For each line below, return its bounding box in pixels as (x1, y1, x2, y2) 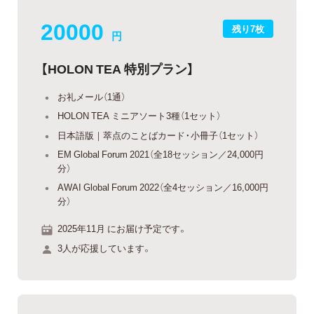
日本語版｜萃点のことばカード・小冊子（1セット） (57, 128, 259, 142)
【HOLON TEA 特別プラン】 (41, 58, 194, 78)
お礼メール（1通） (57, 89, 125, 103)
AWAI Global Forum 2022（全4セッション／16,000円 (57, 179, 268, 193)
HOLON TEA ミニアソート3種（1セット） (57, 109, 221, 123)
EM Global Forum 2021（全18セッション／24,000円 (57, 147, 264, 161)
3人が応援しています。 (57, 240, 151, 254)
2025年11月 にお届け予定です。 (57, 221, 187, 235)
